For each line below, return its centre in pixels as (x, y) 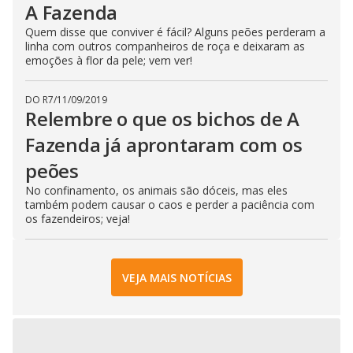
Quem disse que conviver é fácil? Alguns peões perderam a (175, 32)
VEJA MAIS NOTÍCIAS (176, 277)
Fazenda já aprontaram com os (164, 145)
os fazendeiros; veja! (78, 219)
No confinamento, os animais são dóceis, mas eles (156, 190)
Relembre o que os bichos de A (163, 119)
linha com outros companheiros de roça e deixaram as (165, 46)
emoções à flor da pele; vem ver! (109, 60)
